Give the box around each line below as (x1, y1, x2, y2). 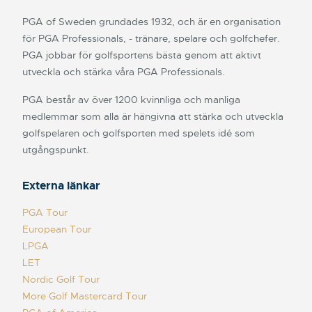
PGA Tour (22, 206, 68, 219)
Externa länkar (22, 178, 100, 194)
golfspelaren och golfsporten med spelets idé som (22, 127, 255, 140)
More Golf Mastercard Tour (22, 290, 147, 303)
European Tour (22, 223, 91, 236)
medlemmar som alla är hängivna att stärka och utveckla (22, 110, 283, 123)
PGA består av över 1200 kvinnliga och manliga (22, 93, 240, 107)
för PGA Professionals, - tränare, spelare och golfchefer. (22, 32, 280, 45)
